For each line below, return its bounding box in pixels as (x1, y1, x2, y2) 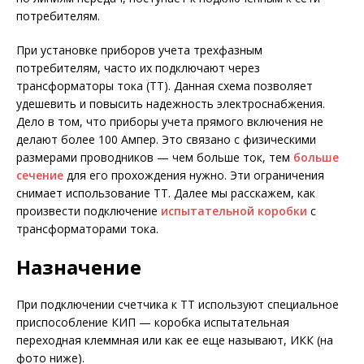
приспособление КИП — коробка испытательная (16, 314, 289, 330)
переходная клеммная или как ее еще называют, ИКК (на (16, 332, 333, 348)
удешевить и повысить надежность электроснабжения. (16, 96, 325, 111)
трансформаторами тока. (16, 221, 158, 236)
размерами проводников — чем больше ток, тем (16, 149, 293, 165)
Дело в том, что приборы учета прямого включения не (16, 114, 323, 129)
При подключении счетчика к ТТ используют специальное (16, 297, 339, 312)
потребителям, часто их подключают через (16, 60, 260, 76)
